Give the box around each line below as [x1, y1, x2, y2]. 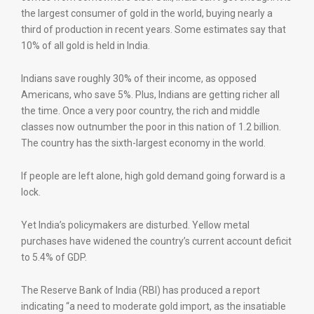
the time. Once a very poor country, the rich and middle [21, 105, 260, 116]
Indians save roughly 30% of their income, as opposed [21, 73, 257, 84]
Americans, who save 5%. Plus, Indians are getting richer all [21, 89, 280, 100]
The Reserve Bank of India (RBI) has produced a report [21, 285, 260, 296]
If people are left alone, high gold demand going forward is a [21, 170, 285, 182]
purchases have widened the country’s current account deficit [21, 235, 292, 247]
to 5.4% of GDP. [21, 252, 87, 263]
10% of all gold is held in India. [21, 40, 150, 51]
